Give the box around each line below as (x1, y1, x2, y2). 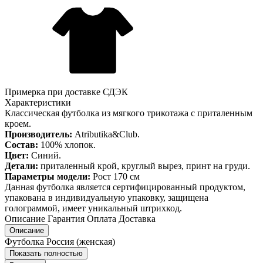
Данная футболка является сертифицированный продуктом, (5, 181, 245, 192)
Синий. (31, 150, 61, 160)
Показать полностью (9, 248, 83, 258)
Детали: (5, 160, 38, 171)
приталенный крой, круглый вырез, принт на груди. (38, 160, 250, 171)
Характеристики (5, 97, 71, 107)
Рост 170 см (90, 171, 140, 181)
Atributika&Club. (72, 129, 140, 139)
